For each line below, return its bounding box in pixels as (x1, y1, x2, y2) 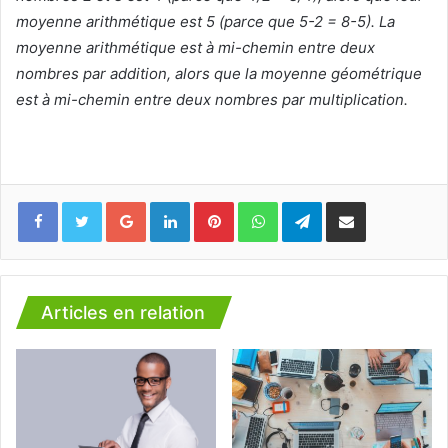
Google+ (145, 193, 199, 210)
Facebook (57, 193, 118, 210)
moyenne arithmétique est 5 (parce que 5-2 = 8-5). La (16, 12, 395, 32)
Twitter (101, 193, 145, 210)
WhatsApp (277, 193, 341, 210)
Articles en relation (41, 302, 205, 324)
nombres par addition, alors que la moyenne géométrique (16, 64, 422, 84)
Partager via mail (365, 193, 389, 210)
